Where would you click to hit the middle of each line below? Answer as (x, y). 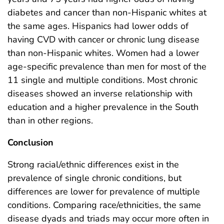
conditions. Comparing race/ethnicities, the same (104, 205)
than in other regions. (50, 121)
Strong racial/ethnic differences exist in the (93, 165)
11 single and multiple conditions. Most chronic (102, 80)
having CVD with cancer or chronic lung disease (103, 40)
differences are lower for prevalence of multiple (104, 192)
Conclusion (30, 143)
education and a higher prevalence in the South (103, 107)
